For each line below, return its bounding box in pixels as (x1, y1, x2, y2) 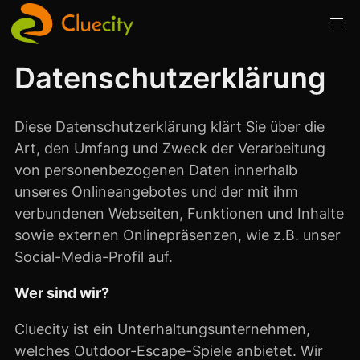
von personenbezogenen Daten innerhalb (14, 161, 297, 178)
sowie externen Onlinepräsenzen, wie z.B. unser (14, 226, 341, 243)
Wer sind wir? (14, 284, 109, 301)
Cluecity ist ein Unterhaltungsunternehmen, (14, 320, 310, 337)
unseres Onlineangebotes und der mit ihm (14, 182, 298, 200)
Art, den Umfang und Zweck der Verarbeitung (14, 139, 325, 157)
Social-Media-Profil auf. (14, 247, 173, 265)
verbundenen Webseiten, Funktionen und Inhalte (14, 204, 344, 222)
